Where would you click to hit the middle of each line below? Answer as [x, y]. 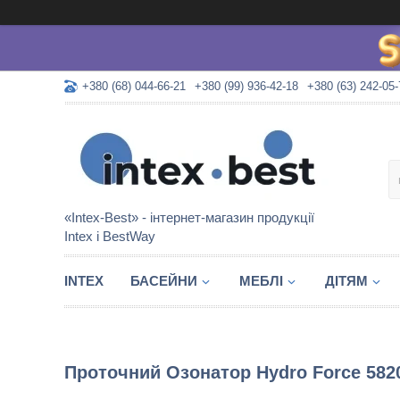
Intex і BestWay [110, 236]
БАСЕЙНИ [164, 281]
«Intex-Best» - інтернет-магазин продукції [189, 217]
